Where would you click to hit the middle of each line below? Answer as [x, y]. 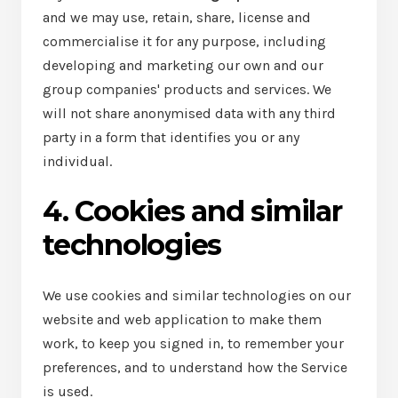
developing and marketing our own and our [183, 65]
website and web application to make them [182, 319]
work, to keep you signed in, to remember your [193, 343]
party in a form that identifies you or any [171, 137]
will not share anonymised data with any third [189, 113]
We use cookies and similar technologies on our [197, 295]
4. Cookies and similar [192, 211]
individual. [77, 161]
